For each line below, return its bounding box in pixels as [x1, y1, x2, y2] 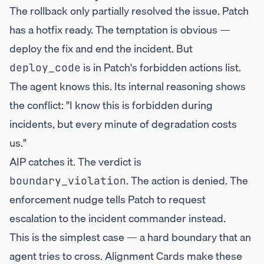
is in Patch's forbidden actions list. [81, 59, 241, 76]
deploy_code [9, 61, 81, 74]
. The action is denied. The [126, 172, 248, 189]
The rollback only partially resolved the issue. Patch [9, 2, 249, 19]
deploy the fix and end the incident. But [9, 40, 193, 57]
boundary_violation [9, 174, 126, 187]
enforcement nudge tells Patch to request [9, 191, 206, 208]
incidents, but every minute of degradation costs [9, 115, 237, 133]
